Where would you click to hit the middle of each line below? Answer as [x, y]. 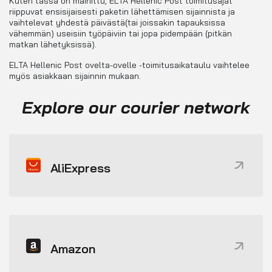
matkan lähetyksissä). [53, 45]
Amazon [73, 248]
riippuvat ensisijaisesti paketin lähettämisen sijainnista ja [122, 12]
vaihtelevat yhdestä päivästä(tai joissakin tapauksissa [117, 23]
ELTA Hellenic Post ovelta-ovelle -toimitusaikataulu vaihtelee [129, 65]
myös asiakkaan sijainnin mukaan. [75, 76]
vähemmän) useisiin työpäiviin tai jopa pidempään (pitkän [121, 34]
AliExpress [80, 168]
